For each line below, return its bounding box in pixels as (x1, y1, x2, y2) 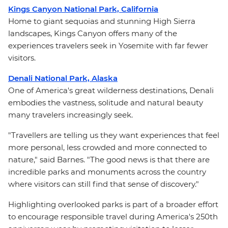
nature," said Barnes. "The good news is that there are (8, 155, 210, 164)
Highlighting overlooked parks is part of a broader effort (8, 199, 218, 209)
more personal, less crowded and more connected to (8, 142, 207, 152)
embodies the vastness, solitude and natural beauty (8, 98, 203, 107)
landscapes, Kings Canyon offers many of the (8, 28, 177, 38)
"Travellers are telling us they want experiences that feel (8, 130, 219, 140)
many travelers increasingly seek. (8, 110, 133, 120)
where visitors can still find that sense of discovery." (8, 179, 199, 189)
